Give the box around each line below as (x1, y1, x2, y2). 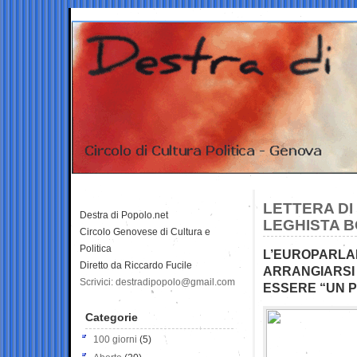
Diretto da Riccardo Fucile (80, 259, 192, 271)
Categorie (85, 310, 138, 324)
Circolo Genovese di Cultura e (80, 226, 210, 237)
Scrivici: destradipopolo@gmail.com (80, 276, 235, 288)
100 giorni (93, 333, 137, 345)
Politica (80, 242, 112, 254)
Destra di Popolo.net (80, 209, 168, 221)
